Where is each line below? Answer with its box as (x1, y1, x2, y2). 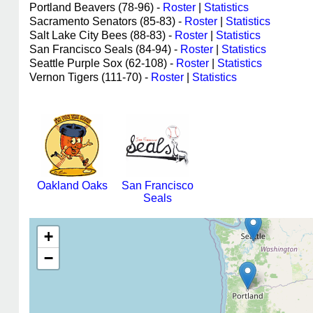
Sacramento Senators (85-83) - (29, 15, 184, 27)
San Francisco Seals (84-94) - (29, 43, 180, 55)
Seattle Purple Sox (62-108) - (29, 57, 176, 69)
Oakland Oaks (36, 180, 108, 191)
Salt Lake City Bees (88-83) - (29, 29, 175, 41)
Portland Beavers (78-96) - (29, 1, 163, 13)
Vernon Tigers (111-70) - (29, 71, 151, 83)
